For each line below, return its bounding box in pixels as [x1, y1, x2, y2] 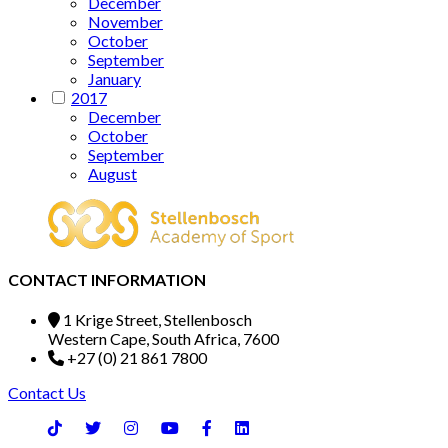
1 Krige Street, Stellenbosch [60, 310, 252, 330]
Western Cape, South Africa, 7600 [48, 329, 279, 349]
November [88, 11, 163, 31]
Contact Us [8, 383, 86, 403]
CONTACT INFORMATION [8, 269, 206, 289]
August [88, 163, 137, 183]
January [88, 68, 141, 88]
